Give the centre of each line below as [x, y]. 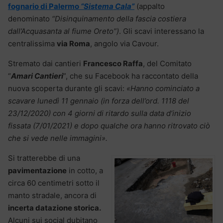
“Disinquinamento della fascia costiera [119, 18]
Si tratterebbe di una [44, 158]
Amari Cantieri [37, 76]
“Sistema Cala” [108, 6]
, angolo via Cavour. [124, 43]
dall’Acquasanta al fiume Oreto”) [63, 31]
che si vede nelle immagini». [58, 138]
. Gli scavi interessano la [162, 31]
